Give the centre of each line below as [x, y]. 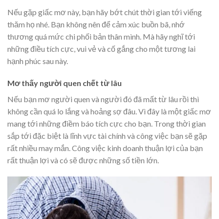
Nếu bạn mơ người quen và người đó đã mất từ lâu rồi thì [103, 99]
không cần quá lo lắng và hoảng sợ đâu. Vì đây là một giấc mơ [109, 111]
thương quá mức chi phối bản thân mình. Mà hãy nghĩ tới [101, 36]
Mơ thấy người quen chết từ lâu [65, 83]
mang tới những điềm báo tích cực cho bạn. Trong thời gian [107, 124]
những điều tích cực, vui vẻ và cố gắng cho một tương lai [101, 48]
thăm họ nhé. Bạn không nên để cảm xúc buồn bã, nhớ [96, 24]
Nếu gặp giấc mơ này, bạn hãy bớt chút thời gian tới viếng [105, 12]
